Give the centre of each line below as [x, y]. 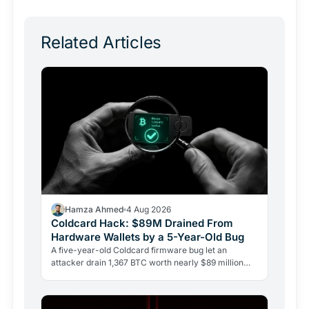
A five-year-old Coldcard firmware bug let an [139, 250]
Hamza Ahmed [94, 209]
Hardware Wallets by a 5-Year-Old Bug [148, 237]
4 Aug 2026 [149, 209]
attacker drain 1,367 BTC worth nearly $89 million [147, 262]
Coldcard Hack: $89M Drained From [142, 223]
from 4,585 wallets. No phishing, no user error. [140, 275]
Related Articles [101, 42]
